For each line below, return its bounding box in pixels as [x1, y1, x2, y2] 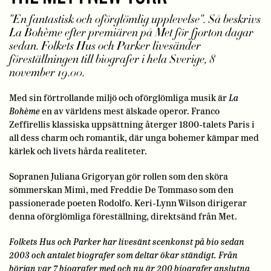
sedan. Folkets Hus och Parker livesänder [9, 38, 201, 54]
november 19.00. [9, 65, 85, 81]
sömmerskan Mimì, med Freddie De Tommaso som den [9, 184, 233, 196]
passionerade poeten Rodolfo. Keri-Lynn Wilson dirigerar [9, 198, 247, 209]
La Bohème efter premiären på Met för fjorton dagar [9, 25, 253, 41]
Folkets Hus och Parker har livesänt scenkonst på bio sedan [9, 237, 244, 248]
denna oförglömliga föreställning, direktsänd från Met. [9, 211, 237, 223]
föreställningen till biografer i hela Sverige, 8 [9, 51, 215, 68]
